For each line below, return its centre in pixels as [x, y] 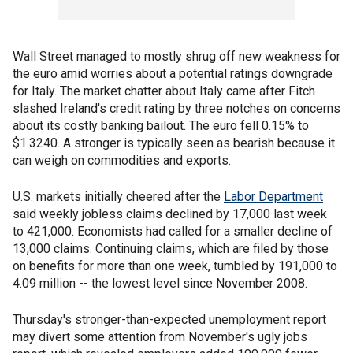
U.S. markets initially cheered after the [118, 197]
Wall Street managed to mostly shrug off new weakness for [176, 56]
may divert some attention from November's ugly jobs [160, 337]
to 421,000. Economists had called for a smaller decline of [173, 231]
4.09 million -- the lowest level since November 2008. [160, 283]
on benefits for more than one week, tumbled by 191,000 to [175, 266]
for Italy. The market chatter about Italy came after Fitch [164, 91]
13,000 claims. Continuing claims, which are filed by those [171, 249]
